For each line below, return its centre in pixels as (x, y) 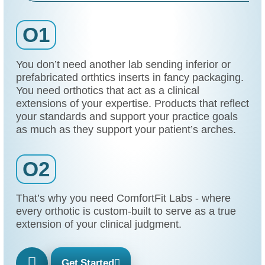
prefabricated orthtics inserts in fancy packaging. (130, 77)
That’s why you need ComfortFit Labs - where (123, 198)
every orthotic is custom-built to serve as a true (126, 211)
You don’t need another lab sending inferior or (123, 64)
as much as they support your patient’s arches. (126, 129)
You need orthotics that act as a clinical (107, 90)
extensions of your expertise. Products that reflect (132, 103)
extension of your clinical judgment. (98, 224)
